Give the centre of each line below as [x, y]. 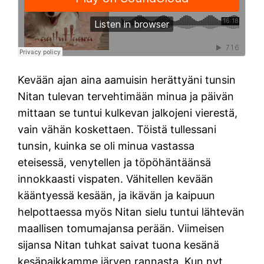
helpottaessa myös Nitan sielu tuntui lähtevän [131, 212]
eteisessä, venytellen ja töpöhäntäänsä [115, 163]
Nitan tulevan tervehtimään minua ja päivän [126, 97]
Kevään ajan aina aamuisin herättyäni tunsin [127, 80]
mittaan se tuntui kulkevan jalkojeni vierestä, [128, 113]
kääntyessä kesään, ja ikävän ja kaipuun [117, 196]
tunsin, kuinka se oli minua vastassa [106, 146]
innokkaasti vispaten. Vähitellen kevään [116, 179]
